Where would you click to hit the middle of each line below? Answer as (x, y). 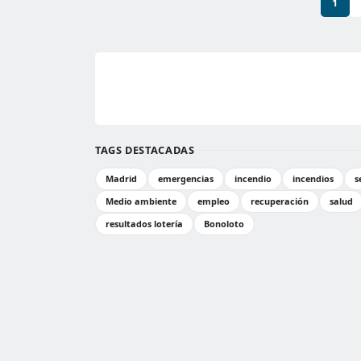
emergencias (186, 178)
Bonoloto (224, 224)
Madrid (121, 178)
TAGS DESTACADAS (145, 150)
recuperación (280, 201)
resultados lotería (144, 224)
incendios (313, 178)
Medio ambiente (141, 201)
